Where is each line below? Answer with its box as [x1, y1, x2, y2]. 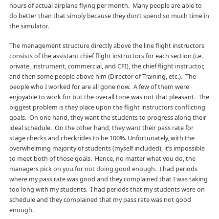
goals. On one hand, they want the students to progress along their [9, 113, 206, 122]
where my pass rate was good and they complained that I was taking [9, 175, 208, 183]
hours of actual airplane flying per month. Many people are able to [9, 1, 202, 10]
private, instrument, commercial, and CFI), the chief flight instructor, [9, 62, 204, 70]
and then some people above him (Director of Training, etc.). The [9, 72, 196, 81]
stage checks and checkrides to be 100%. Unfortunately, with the [9, 133, 195, 142]
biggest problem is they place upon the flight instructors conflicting [9, 103, 205, 111]
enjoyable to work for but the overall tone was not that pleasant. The [9, 92, 209, 101]
